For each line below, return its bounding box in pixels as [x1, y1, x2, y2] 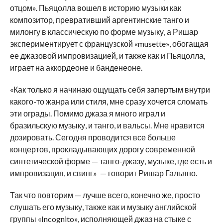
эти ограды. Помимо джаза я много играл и [9, 108, 165, 118]
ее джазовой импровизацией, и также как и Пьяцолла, [9, 50, 205, 60]
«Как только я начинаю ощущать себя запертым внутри [9, 84, 210, 94]
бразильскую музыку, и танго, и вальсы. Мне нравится [9, 120, 205, 130]
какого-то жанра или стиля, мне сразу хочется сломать [9, 96, 208, 106]
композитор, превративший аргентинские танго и [9, 14, 189, 24]
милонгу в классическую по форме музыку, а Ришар [9, 26, 198, 36]
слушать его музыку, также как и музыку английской [9, 202, 197, 212]
